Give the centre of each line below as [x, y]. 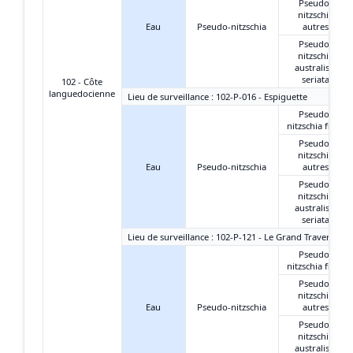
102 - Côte [82, 81]
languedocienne [82, 93]
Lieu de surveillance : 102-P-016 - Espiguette [217, 96]
